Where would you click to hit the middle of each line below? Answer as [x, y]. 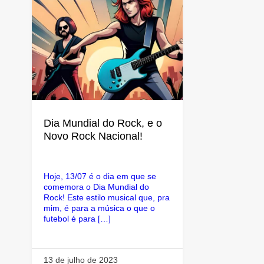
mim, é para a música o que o [99, 208]
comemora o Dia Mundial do [96, 187]
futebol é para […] [77, 219]
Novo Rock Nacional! [93, 136]
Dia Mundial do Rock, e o [103, 123]
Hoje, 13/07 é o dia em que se [100, 176]
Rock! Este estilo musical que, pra [106, 197]
